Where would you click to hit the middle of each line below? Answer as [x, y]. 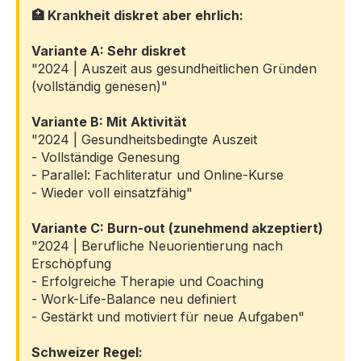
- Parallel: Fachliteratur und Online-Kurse [158, 174]
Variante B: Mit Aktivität [109, 121]
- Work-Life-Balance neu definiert [134, 299]
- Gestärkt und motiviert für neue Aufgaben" [168, 316]
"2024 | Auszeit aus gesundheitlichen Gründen [174, 68]
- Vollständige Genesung [106, 157]
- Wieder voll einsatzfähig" [112, 192]
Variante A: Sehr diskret [109, 50]
